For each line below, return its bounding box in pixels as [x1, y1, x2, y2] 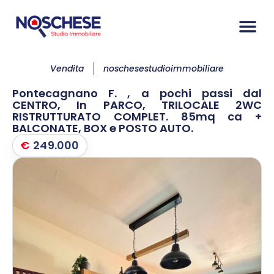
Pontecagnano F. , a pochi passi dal [12, 85, 262, 101]
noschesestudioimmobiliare [103, 62, 224, 75]
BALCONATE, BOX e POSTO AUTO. [12, 120, 193, 136]
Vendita [50, 62, 84, 75]
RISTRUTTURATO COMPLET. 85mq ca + [12, 108, 262, 124]
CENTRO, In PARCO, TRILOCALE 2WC [12, 97, 262, 113]
